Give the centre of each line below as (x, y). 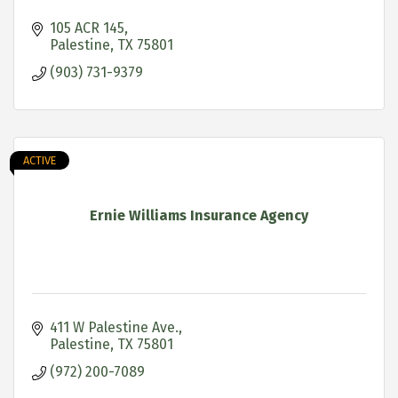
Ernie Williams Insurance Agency (199, 215)
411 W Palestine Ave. (114, 327)
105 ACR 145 (87, 28)
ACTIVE (40, 160)
